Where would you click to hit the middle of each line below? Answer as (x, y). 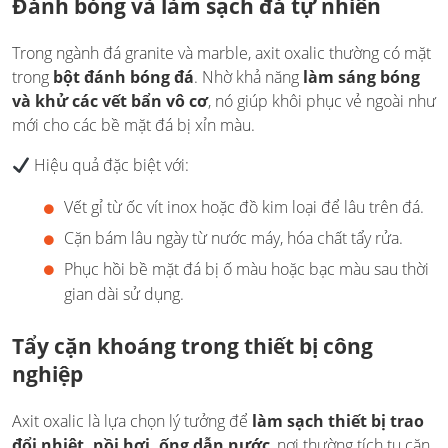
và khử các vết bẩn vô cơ (110, 101)
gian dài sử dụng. (124, 294)
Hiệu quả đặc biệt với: (110, 165)
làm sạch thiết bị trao (338, 421)
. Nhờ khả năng (248, 77)
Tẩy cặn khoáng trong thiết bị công (192, 346)
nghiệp (47, 374)
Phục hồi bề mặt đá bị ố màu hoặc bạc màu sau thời (246, 268)
